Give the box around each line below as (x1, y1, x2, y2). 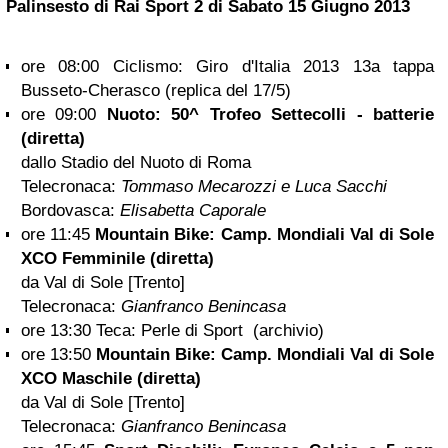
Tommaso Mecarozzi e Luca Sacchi (121, 177, 387, 196)
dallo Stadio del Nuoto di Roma (21, 153, 251, 172)
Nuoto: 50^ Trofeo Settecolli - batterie (106, 105, 435, 124)
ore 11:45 (21, 225, 96, 244)
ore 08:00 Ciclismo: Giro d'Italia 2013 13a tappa (21, 57, 434, 76)
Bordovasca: (21, 201, 120, 220)
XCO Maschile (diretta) (21, 369, 201, 388)
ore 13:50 (21, 345, 96, 364)
